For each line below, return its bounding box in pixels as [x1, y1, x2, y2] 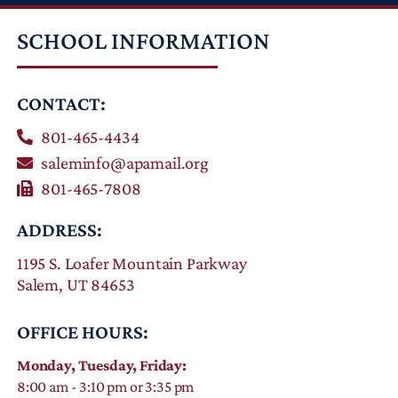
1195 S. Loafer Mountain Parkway [16, 252, 247, 273]
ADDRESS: [16, 218, 102, 241]
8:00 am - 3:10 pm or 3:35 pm [16, 377, 195, 395]
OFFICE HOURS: [16, 320, 148, 343]
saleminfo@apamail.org [41, 152, 209, 172]
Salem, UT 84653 [16, 274, 135, 294]
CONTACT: [16, 92, 106, 115]
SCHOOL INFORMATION [16, 26, 270, 54]
